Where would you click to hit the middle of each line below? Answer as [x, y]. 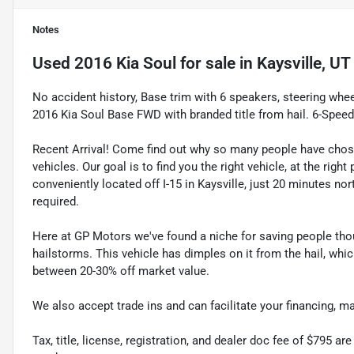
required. [56, 201]
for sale [206, 63]
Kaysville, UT [304, 63]
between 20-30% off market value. [121, 271]
